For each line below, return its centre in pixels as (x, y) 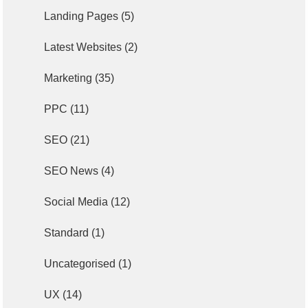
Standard (67, 232)
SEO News (71, 170)
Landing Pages (81, 16)
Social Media (76, 201)
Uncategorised (80, 263)
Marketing (68, 78)
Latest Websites (83, 47)
